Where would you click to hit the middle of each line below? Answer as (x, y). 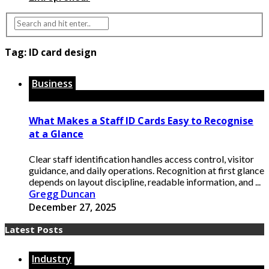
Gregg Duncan (62, 194)
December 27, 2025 (73, 207)
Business (52, 83)
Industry (52, 259)
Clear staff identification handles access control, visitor (141, 159)
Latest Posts (34, 230)
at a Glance (56, 134)
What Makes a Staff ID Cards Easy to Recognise (141, 120)
